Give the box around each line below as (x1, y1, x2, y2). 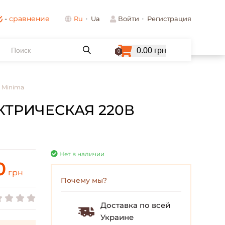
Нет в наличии (58, 150, 104, 158)
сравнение (9, 14, 50, 23)
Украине (100, 212, 134, 222)
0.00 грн (137, 46, 166, 55)
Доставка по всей (100, 200, 170, 210)
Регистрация (147, 15, 191, 23)
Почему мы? (61, 176, 107, 185)
